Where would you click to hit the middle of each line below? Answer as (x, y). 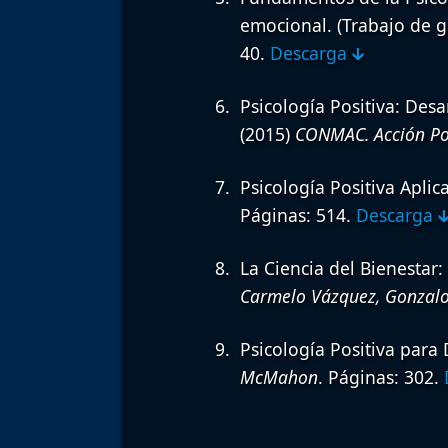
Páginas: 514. (297, 215)
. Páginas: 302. (380, 377)
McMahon (278, 377)
